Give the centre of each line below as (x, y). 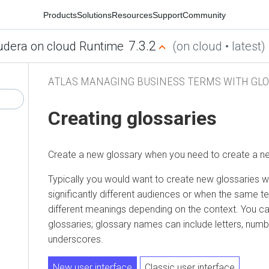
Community (204, 15)
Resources (132, 15)
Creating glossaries (132, 119)
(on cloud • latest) (219, 46)
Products (60, 15)
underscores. (76, 239)
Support (168, 15)
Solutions (94, 15)
